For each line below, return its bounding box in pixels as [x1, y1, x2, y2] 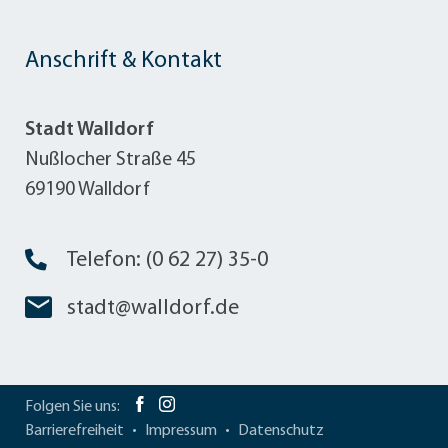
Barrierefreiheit [25, 422, 124, 439]
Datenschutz [238, 422, 324, 439]
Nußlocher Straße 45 [25, 149, 196, 170]
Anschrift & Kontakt [25, 48, 222, 73]
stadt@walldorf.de [67, 297, 239, 319]
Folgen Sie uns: [25, 398, 120, 415]
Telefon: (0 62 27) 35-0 [67, 249, 268, 271]
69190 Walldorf [25, 179, 150, 200]
